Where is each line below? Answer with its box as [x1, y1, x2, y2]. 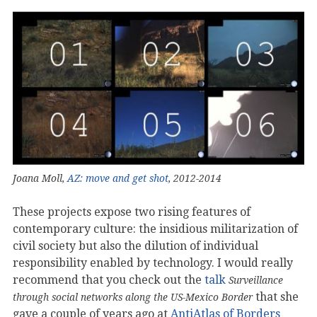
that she [253, 289, 299, 304]
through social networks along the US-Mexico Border [13, 291, 253, 303]
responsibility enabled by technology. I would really [13, 255, 293, 270]
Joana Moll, [13, 172, 67, 184]
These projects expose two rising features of [13, 204, 250, 219]
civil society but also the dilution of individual [13, 238, 258, 253]
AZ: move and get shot [67, 172, 168, 184]
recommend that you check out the [13, 272, 204, 287]
